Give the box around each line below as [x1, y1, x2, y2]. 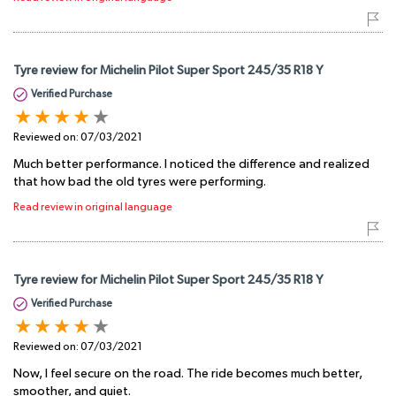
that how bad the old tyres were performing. [13, 175, 266, 188]
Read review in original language [13, 201, 172, 213]
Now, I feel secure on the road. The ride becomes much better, [13, 367, 362, 380]
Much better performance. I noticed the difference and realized [13, 157, 369, 171]
